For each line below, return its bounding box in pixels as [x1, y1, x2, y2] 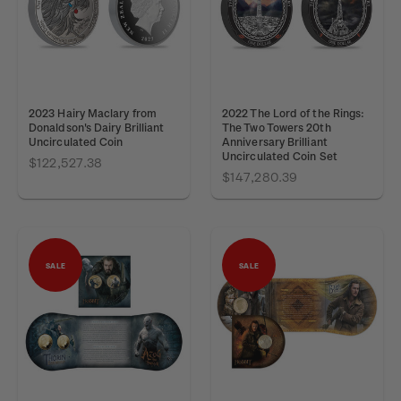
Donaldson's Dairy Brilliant [29, 121, 165, 133]
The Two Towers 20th [222, 121, 331, 133]
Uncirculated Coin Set [222, 149, 337, 162]
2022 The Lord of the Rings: [222, 107, 365, 119]
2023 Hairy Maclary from [29, 107, 157, 119]
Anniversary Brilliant [222, 135, 328, 148]
